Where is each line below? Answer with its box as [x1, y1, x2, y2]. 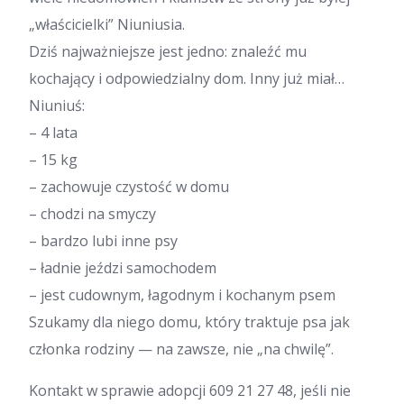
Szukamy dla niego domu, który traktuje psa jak [29, 312, 350, 333]
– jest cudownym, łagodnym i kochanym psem [29, 285, 335, 306]
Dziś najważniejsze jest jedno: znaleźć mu [29, 41, 307, 62]
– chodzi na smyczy [29, 204, 156, 225]
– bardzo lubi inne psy [29, 231, 178, 252]
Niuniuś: [29, 96, 85, 116]
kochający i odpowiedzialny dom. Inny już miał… [29, 69, 344, 89]
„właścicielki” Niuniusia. [29, 14, 185, 35]
